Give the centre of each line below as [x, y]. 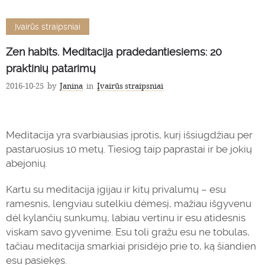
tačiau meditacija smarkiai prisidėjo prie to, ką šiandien [131, 246]
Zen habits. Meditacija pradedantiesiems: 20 [114, 52]
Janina [71, 86]
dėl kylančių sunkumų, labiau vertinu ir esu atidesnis [126, 218]
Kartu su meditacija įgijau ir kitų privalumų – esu [116, 189]
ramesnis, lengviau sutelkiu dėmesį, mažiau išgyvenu [129, 203]
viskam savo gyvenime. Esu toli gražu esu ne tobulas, [128, 232]
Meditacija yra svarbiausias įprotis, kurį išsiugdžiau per [129, 135]
